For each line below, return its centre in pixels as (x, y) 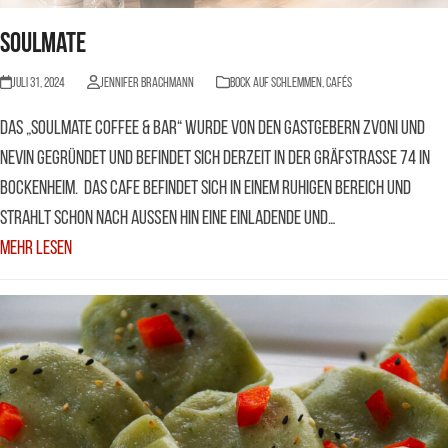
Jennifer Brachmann (146, 83)
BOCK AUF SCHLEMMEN (275, 83)
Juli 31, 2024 (39, 83)
